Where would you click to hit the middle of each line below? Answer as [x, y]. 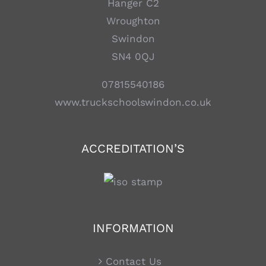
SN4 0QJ [133, 56]
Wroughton [133, 20]
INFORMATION [133, 228]
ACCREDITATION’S [133, 148]
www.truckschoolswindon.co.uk [133, 102]
